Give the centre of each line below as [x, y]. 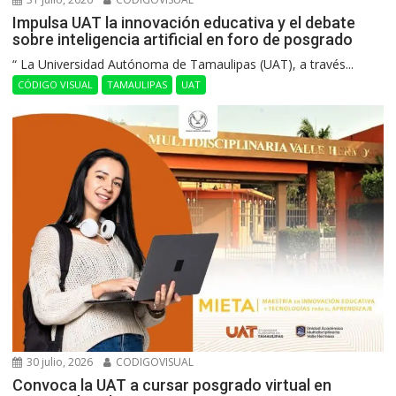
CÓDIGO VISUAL [56, 85]
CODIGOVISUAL [154, 362]
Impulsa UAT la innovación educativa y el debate [184, 23]
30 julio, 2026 [59, 362]
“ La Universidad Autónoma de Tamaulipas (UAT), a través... [183, 65]
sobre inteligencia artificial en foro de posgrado [183, 40]
